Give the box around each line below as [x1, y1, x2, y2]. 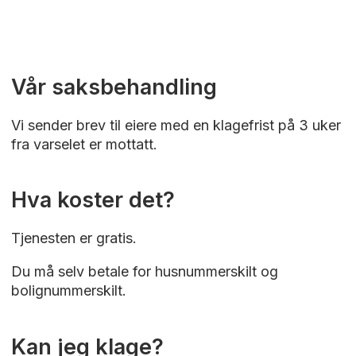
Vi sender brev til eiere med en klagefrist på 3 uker [10, 116, 341, 133]
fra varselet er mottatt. [10, 135, 157, 153]
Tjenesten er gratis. [10, 230, 141, 247]
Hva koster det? [10, 187, 175, 214]
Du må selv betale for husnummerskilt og [10, 263, 278, 281]
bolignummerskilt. [10, 282, 126, 300]
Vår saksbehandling [10, 73, 217, 100]
